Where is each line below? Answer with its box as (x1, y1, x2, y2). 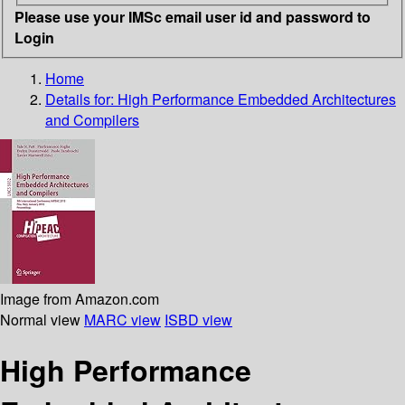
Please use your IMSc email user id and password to (14, 5, 371, 27)
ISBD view (165, 308, 232, 330)
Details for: (45, 88, 118, 109)
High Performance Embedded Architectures (118, 88, 396, 109)
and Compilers (45, 108, 139, 130)
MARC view (84, 308, 161, 330)
